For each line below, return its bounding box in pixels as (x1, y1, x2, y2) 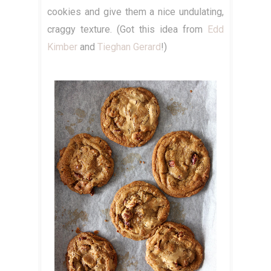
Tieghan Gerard (97, 41, 161, 53)
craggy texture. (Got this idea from (47, 24, 207, 36)
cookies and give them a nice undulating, (47, 6, 224, 18)
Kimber (47, 41, 77, 53)
